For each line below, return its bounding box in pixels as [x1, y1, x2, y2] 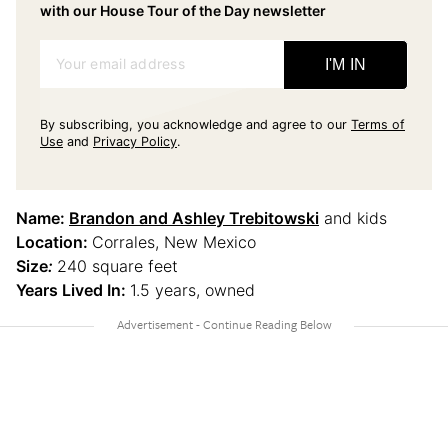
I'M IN [324, 56, 367, 74]
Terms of [351, 117, 405, 133]
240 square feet [57, 256, 178, 277]
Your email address [56, 55, 186, 73]
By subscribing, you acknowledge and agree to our [40, 117, 347, 133]
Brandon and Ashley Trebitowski [69, 208, 319, 229]
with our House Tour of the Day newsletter [40, 2, 326, 20]
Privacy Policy [93, 134, 177, 150]
